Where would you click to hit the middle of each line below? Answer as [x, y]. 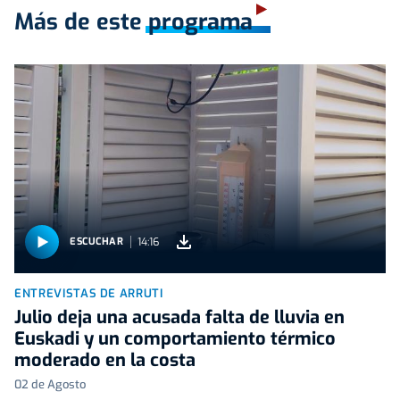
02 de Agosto [50, 384]
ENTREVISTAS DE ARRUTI [89, 293]
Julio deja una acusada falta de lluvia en [179, 317]
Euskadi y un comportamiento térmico [175, 338]
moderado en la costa [105, 360]
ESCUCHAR [97, 242]
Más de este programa [133, 21]
